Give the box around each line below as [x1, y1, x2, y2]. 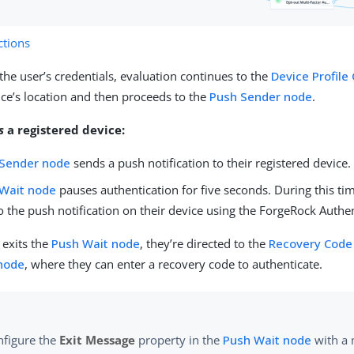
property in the [135, 331, 224, 348]
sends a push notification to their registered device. [70, 154, 352, 171]
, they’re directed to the [140, 235, 269, 251]
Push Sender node [209, 88, 313, 104]
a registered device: [4, 121, 126, 137]
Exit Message [59, 331, 136, 348]
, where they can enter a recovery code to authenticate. [24, 255, 323, 272]
